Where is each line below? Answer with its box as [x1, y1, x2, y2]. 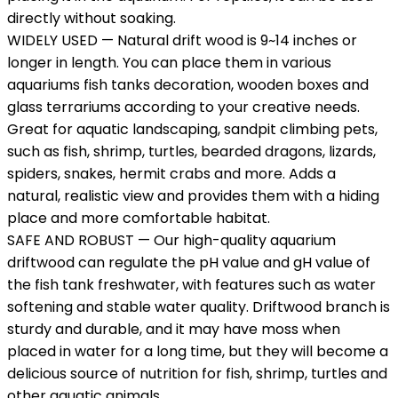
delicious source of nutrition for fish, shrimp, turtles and [7, 363, 387, 384]
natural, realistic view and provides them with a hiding [7, 186, 379, 206]
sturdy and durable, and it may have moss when [7, 319, 340, 339]
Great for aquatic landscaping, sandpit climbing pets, [7, 119, 378, 139]
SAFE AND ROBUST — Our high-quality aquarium [7, 230, 336, 251]
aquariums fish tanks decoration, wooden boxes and [7, 75, 369, 95]
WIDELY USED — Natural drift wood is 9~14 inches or [7, 30, 357, 51]
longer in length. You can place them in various [7, 52, 331, 73]
